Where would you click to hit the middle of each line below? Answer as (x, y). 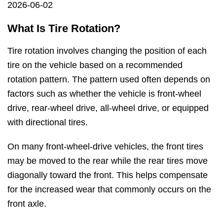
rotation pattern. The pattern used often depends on (109, 80)
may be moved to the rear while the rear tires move (108, 161)
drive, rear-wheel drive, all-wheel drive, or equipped (108, 108)
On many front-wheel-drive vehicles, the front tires (105, 147)
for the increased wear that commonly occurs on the (109, 190)
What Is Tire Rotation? (64, 28)
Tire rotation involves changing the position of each (107, 51)
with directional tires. (48, 123)
